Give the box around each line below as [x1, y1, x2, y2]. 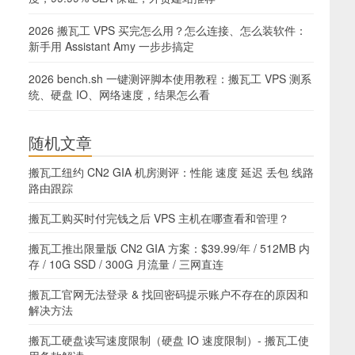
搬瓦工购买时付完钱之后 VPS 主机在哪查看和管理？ [29, 210, 289, 226]
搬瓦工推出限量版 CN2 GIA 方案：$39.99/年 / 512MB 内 [29, 240, 310, 256]
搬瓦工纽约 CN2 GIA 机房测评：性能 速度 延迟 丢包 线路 [29, 164, 314, 180]
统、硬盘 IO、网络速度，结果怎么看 [29, 86, 210, 102]
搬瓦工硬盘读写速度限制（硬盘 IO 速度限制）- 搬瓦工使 [29, 332, 309, 348]
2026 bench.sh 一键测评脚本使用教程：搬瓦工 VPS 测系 [29, 71, 311, 86]
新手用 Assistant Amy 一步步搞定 [29, 38, 194, 54]
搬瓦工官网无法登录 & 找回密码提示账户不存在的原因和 [29, 286, 308, 302]
